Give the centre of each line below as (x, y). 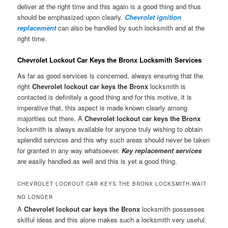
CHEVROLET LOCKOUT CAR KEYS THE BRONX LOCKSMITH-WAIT (112, 184)
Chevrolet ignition (153, 17)
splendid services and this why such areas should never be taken (114, 140)
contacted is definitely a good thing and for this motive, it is (105, 97)
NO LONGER (35, 197)
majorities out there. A (51, 119)
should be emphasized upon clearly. (71, 17)
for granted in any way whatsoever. (70, 151)
